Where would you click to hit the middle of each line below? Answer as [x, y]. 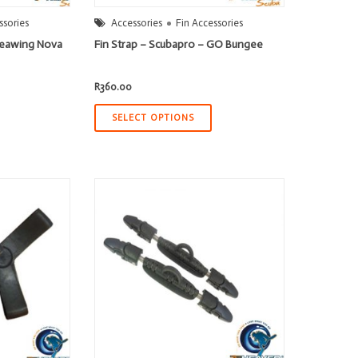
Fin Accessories [210, 23]
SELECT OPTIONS [153, 118]
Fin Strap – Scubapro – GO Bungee [179, 45]
